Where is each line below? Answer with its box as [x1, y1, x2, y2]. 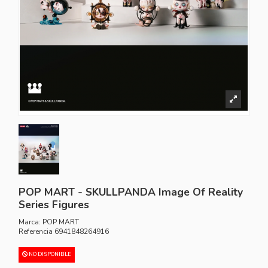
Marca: [19, 217, 41, 227]
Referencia [19, 226, 53, 236]
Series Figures [19, 197, 90, 212]
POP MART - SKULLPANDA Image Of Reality [19, 185, 243, 200]
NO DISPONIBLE [28, 250, 72, 258]
